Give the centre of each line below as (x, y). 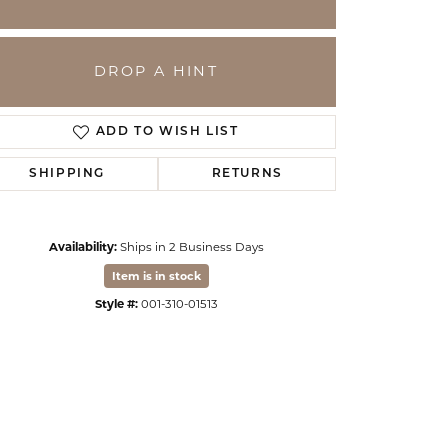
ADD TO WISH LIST (167, 131)
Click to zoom (216, 292)
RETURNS (247, 173)
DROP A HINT (156, 71)
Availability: (82, 246)
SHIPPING (67, 173)
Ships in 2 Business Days (191, 246)
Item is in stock (156, 275)
